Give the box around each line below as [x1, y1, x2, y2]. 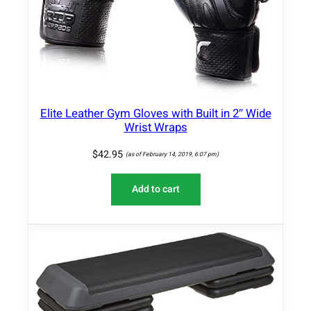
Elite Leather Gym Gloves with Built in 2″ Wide [40, 105, 271, 123]
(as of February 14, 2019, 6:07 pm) [126, 150, 219, 160]
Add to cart [131, 182, 180, 197]
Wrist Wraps [124, 119, 187, 137]
